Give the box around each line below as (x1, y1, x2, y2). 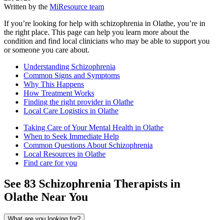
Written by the (4, 2, 48, 11)
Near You (38, 191, 88, 204)
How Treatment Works (24, 89, 94, 98)
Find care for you (24, 159, 77, 167)
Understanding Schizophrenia (24, 62, 115, 71)
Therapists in (111, 177, 180, 191)
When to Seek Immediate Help (24, 132, 119, 141)
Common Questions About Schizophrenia (24, 141, 153, 150)
